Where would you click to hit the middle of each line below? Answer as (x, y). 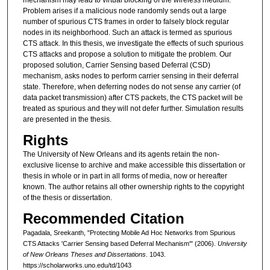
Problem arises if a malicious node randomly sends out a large (124, 11)
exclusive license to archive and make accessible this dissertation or (134, 165)
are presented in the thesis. (67, 119)
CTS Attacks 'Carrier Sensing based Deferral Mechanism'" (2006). (120, 244)
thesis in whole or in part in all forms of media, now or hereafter (125, 176)
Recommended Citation (103, 219)
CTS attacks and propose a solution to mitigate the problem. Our (127, 54)
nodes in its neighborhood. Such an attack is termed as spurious (127, 32)
